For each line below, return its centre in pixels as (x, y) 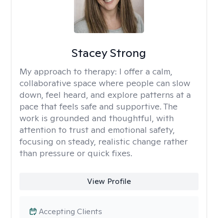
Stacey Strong (109, 53)
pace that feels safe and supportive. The (99, 106)
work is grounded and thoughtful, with (97, 118)
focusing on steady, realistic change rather (104, 141)
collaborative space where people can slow (105, 83)
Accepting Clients (71, 211)
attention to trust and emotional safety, (97, 130)
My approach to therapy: (69, 71)
